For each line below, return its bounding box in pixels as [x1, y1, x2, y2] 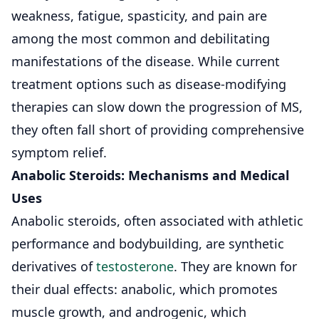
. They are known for [174, 257, 297, 275]
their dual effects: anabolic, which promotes [11, 280, 278, 298]
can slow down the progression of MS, [68, 98, 303, 115]
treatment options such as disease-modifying [11, 75, 286, 93]
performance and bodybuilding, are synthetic [11, 234, 284, 252]
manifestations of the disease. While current [11, 52, 280, 70]
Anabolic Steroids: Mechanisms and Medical [11, 166, 289, 184]
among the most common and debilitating [11, 29, 270, 47]
